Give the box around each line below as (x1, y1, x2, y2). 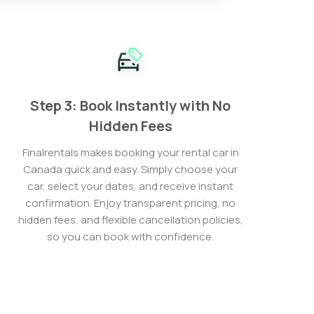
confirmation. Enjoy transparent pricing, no (25, 196, 236, 210)
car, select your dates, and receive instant (27, 179, 234, 193)
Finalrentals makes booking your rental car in (22, 145, 239, 160)
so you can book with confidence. (47, 229, 214, 244)
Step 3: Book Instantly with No (30, 96, 231, 115)
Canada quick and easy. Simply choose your (23, 162, 238, 177)
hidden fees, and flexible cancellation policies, (18, 212, 243, 227)
